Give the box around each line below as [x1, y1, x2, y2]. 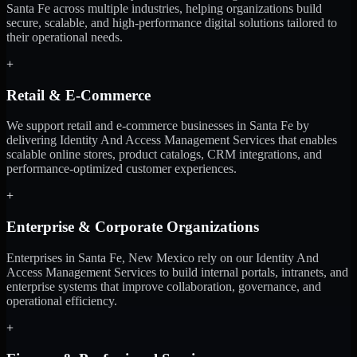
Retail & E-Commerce [6, 86, 151, 104]
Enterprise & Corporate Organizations [6, 218, 259, 236]
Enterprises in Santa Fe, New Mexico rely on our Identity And [6, 250, 319, 265]
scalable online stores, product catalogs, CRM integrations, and [6, 147, 322, 162]
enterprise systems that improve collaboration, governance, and [6, 279, 321, 293]
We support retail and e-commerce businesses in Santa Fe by [6, 119, 309, 133]
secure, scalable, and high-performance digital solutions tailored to [6, 15, 337, 29]
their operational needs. [6, 29, 123, 44]
